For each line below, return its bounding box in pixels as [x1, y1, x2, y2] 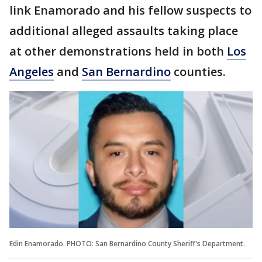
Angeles [9, 64, 54, 80]
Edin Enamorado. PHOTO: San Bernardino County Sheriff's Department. [9, 238, 245, 249]
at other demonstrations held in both [9, 43, 227, 59]
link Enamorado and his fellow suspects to [9, 2, 251, 18]
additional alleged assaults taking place [9, 23, 238, 39]
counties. [171, 64, 226, 80]
